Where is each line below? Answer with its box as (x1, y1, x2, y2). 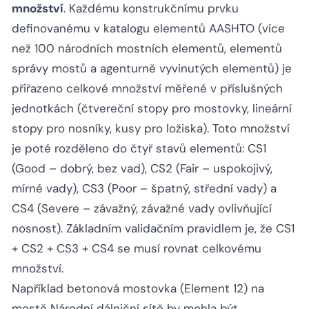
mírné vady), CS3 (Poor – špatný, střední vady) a (12, 181, 277, 197)
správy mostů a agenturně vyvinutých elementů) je (12, 61, 292, 77)
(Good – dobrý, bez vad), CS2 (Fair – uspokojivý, (12, 161, 272, 177)
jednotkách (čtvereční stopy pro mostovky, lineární (12, 101, 292, 117)
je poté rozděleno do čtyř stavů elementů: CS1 (12, 141, 266, 157)
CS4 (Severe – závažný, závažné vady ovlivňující (12, 201, 272, 217)
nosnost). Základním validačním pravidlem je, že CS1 (12, 221, 295, 237)
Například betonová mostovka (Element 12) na (12, 281, 264, 297)
